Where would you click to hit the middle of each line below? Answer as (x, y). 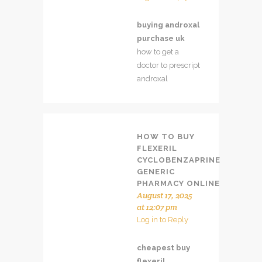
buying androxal (168, 25)
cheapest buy (163, 247)
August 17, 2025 (165, 195)
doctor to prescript (168, 65)
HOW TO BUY (166, 136)
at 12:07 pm (157, 207)
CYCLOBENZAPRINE (179, 160)
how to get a (158, 51)
